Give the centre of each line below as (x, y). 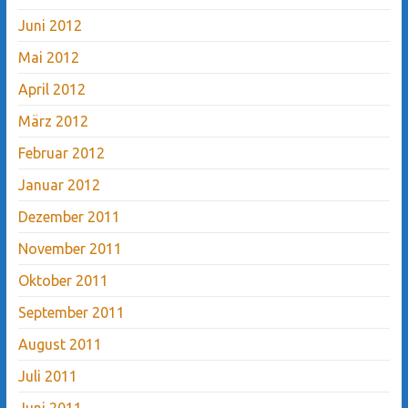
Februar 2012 (61, 153)
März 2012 (53, 121)
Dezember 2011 (69, 216)
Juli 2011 (47, 376)
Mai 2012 (48, 57)
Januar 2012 (59, 184)
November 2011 (70, 248)
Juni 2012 (50, 25)
